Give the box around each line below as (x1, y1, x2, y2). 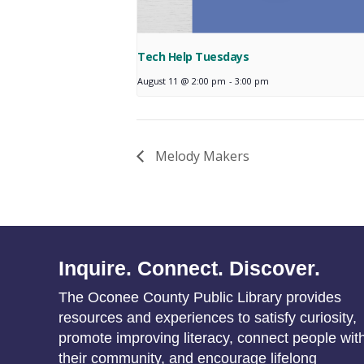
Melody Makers (152, 146, 249, 165)
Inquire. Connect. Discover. (58, 256, 321, 279)
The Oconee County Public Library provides (58, 288, 342, 305)
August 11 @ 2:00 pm (137, 74, 226, 87)
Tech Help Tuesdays (137, 48, 249, 64)
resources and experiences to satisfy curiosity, (58, 309, 357, 326)
